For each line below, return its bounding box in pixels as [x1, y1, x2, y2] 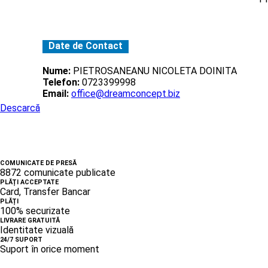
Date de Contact [48, 39, 123, 51]
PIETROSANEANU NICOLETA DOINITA [71, 65, 237, 77]
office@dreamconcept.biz [71, 87, 180, 99]
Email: [42, 87, 69, 99]
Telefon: [42, 76, 80, 88]
